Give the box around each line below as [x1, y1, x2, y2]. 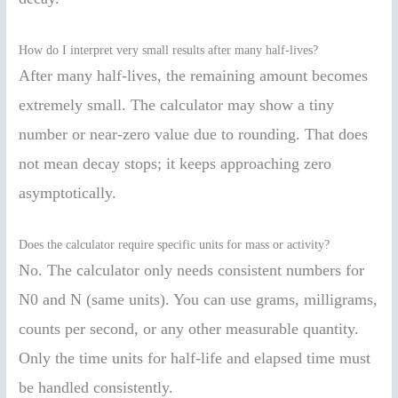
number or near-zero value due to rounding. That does [19, 124, 369, 143]
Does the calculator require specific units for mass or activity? [19, 237, 330, 251]
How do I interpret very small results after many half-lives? [19, 43, 319, 57]
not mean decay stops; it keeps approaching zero [19, 154, 332, 172]
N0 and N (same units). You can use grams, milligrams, [19, 290, 378, 308]
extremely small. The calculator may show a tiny [19, 95, 335, 114]
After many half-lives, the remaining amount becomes [19, 66, 369, 84]
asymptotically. [19, 183, 117, 202]
